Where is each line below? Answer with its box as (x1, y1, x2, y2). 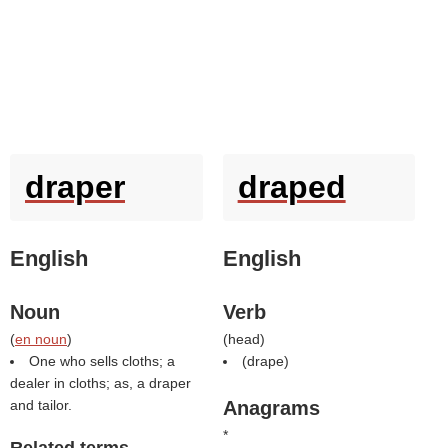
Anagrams (222, 397, 320, 419)
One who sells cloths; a (29, 353, 175, 369)
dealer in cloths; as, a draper (10, 375, 191, 391)
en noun (15, 331, 67, 347)
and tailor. (10, 397, 72, 413)
